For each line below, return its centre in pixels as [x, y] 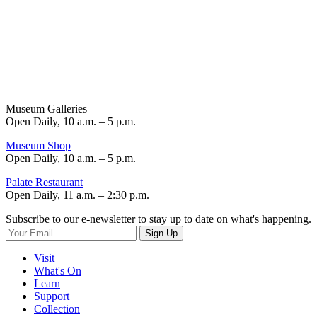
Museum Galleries [46, 109]
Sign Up [161, 234]
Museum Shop [38, 146]
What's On [58, 271]
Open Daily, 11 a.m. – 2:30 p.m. [77, 195]
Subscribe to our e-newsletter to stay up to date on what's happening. [158, 219]
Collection [57, 309]
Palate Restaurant [44, 183]
